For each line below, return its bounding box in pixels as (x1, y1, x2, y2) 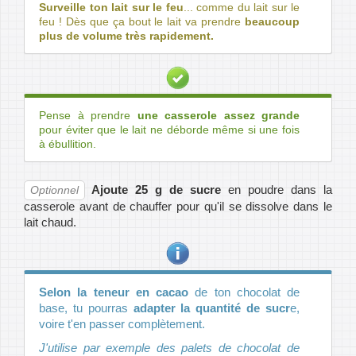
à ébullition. (39, 137, 96, 151)
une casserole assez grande (137, 109, 300, 122)
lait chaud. (24, 215, 76, 230)
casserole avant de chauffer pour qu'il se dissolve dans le (24, 199, 332, 214)
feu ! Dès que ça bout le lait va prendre (39, 15, 245, 29)
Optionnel (29, 184, 79, 197)
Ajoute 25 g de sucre (91, 183, 222, 197)
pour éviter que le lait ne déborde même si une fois (39, 123, 300, 137)
